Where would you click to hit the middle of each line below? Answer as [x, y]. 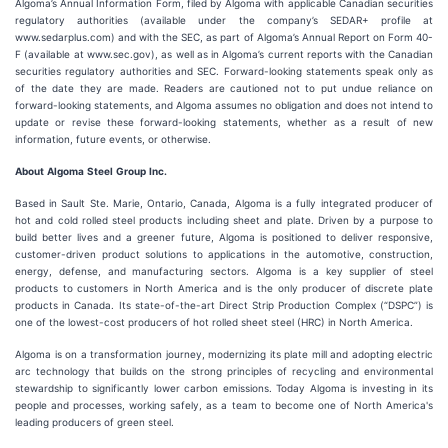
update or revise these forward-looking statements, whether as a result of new [224, 122]
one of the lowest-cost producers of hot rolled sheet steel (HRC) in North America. [214, 322]
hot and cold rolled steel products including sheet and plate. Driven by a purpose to [224, 220]
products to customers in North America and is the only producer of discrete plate [224, 288]
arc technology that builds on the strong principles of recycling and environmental [224, 371]
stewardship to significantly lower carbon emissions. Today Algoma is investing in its [224, 388]
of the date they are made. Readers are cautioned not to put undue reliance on [224, 88]
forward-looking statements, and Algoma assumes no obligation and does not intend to [224, 105]
